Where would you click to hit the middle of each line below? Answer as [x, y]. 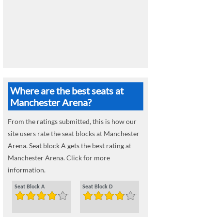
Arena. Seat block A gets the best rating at [70, 146]
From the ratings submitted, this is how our [72, 121]
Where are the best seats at [67, 91]
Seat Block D [98, 187]
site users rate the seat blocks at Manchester [74, 133]
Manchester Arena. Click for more [59, 158]
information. [27, 170]
